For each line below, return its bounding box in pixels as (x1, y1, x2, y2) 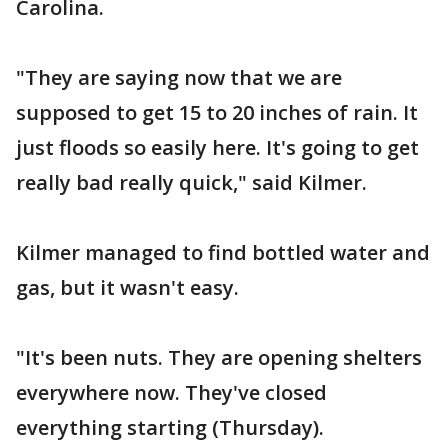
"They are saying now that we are (16, 63, 342, 91)
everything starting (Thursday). (16, 413, 324, 441)
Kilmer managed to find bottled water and (16, 238, 430, 266)
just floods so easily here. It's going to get (16, 133, 419, 161)
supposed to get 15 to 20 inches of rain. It (16, 98, 418, 126)
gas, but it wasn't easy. (16, 273, 239, 301)
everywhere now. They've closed (16, 378, 327, 406)
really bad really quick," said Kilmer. (16, 168, 367, 196)
